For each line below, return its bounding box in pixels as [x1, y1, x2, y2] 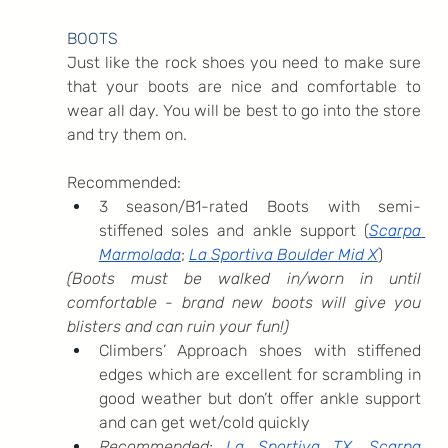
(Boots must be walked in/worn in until [66, 268, 422, 288]
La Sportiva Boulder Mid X [188, 244, 378, 264]
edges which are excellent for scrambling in [98, 364, 422, 384]
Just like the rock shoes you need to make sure [66, 52, 422, 72]
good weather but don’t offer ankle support [98, 388, 422, 408]
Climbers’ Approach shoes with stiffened [98, 340, 422, 360]
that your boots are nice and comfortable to [66, 76, 422, 96]
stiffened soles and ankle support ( [98, 220, 370, 240]
